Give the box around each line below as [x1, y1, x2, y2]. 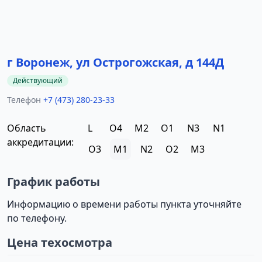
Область [7, 122, 46, 135]
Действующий [13, 75, 63, 85]
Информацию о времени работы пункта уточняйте [7, 198, 242, 211]
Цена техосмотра [7, 235, 112, 250]
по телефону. [7, 212, 67, 225]
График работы [7, 174, 100, 189]
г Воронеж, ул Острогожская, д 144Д [7, 54, 224, 70]
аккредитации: [7, 136, 74, 149]
